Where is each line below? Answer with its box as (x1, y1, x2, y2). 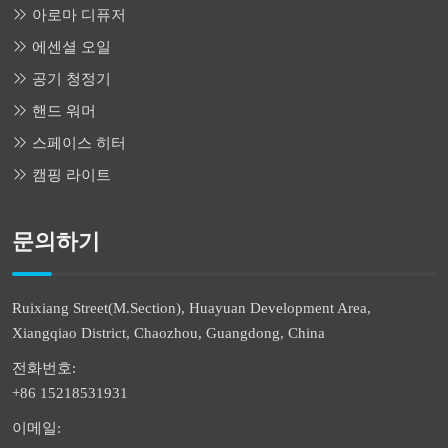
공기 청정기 (32, 71, 111, 87)
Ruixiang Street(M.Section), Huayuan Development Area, (12, 300, 371, 316)
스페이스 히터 (32, 135, 126, 151)
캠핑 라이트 (32, 167, 111, 183)
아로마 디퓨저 (32, 7, 126, 23)
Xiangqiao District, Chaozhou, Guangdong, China (12, 325, 325, 341)
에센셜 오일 (32, 39, 111, 55)
